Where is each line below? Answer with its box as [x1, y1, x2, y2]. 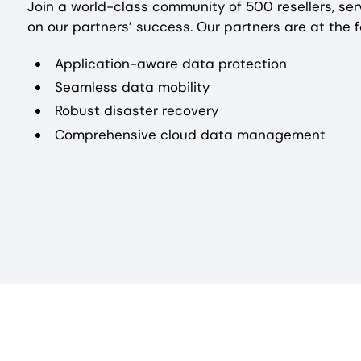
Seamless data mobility [55, 78, 210, 97]
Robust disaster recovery [55, 102, 218, 120]
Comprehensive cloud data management [55, 125, 326, 143]
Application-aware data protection [55, 54, 287, 73]
